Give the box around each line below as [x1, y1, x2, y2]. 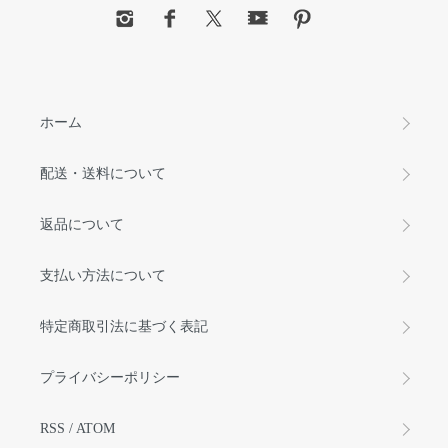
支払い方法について [40, 268, 166, 284]
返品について [40, 217, 124, 233]
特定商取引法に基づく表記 [40, 319, 208, 335]
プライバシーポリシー [40, 370, 180, 386]
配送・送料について [40, 166, 166, 182]
